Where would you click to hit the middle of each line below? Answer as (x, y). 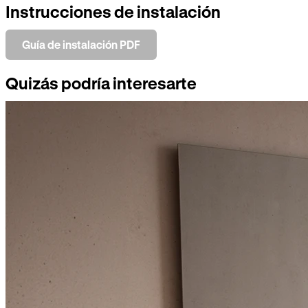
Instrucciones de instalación (113, 12)
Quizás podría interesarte (101, 84)
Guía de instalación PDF (81, 45)
